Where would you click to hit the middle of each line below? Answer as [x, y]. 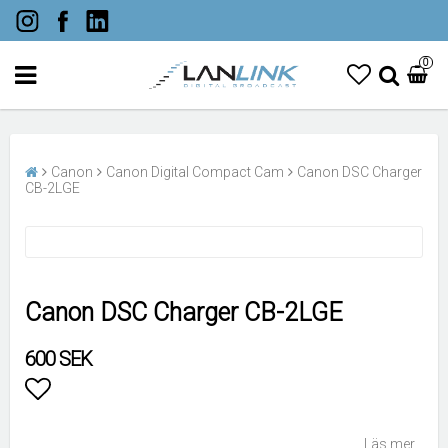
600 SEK [58, 359]
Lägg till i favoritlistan [144, 423]
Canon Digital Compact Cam [195, 172]
